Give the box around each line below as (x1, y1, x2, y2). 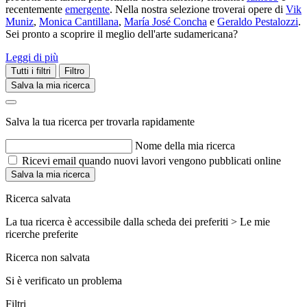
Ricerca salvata (5, 193, 71, 205)
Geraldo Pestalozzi (217, 16, 298, 28)
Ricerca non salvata (5, 251, 90, 264)
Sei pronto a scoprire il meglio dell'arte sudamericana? (5, 28, 238, 40)
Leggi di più (5, 51, 58, 64)
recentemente (5, 3, 65, 16)
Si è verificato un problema (5, 275, 122, 287)
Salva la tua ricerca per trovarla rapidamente (5, 116, 195, 128)
